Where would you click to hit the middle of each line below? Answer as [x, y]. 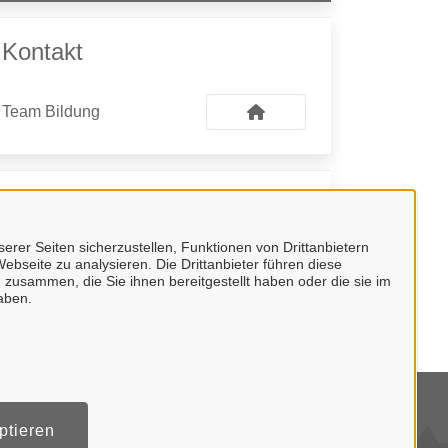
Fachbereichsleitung [66, 278]
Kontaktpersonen [91, 204]
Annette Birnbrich [63, 300]
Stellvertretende [52, 257]
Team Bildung [51, 111]
